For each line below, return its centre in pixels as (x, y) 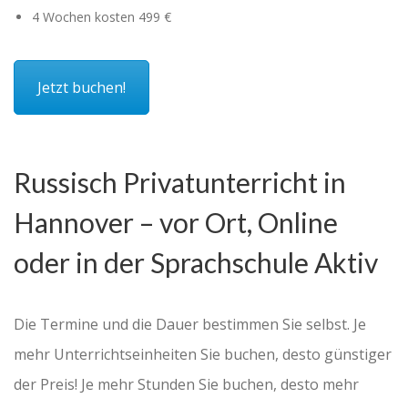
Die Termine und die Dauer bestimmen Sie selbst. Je (190, 324)
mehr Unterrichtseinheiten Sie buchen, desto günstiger (203, 354)
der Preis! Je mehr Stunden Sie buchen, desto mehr (186, 384)
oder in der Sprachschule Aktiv (196, 262)
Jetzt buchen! (82, 87)
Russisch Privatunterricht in (180, 182)
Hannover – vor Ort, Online (176, 222)
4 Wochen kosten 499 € (102, 16)
